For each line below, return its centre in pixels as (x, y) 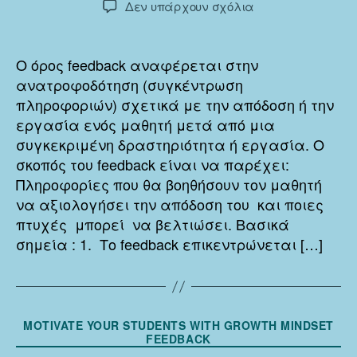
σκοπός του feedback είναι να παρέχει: (153, 165)
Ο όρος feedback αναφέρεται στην (137, 65)
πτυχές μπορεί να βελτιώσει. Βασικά (153, 224)
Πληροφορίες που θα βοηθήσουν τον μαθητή (169, 184)
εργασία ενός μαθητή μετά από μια (145, 125)
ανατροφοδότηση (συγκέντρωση (129, 85)
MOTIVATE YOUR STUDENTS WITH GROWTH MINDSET (178, 326)
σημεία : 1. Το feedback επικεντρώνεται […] (169, 244)
